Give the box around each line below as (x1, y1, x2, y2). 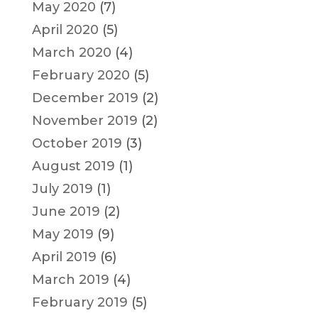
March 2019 (31, 271, 109, 287)
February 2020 (31, 67, 130, 83)
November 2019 (31, 112, 138, 128)
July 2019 (31, 180, 93, 197)
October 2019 (31, 135, 122, 151)
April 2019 (31, 248, 97, 265)
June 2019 (31, 203, 100, 219)
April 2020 (31, 21, 99, 38)
